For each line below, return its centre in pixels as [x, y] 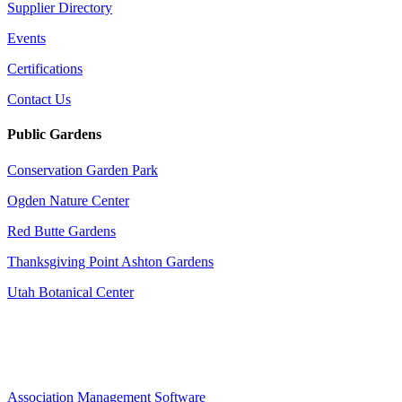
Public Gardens [54, 135]
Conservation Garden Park [83, 170]
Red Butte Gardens [61, 231]
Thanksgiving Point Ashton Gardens [110, 261]
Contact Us [39, 100]
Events [26, 39]
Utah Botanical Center [70, 292]
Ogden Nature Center [68, 200]
